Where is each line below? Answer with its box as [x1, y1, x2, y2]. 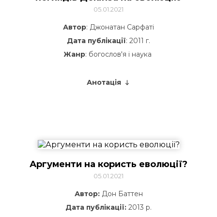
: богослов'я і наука [85, 50, 154, 59]
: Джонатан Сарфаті [86, 23, 154, 31]
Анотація [86, 78, 121, 87]
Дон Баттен [99, 189, 143, 198]
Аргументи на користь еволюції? [30, 159, 187, 170]
